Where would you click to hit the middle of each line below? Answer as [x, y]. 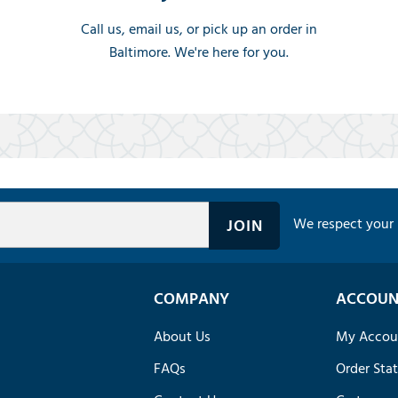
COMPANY [191, 298]
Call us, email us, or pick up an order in [199, 29]
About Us [182, 336]
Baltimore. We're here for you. [199, 52]
